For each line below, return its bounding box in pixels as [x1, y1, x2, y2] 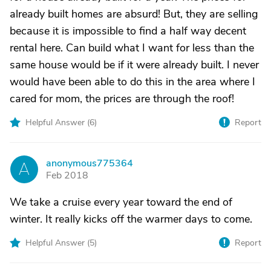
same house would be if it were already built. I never [10, 57, 259, 72]
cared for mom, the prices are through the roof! [10, 91, 234, 106]
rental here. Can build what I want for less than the [10, 41, 254, 55]
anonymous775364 [46, 157, 133, 170]
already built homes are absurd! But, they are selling [10, 7, 258, 21]
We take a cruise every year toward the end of [10, 195, 232, 209]
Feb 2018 [46, 169, 88, 182]
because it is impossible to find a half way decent [10, 24, 246, 38]
